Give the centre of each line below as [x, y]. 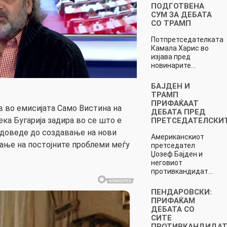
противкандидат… [182, 171]
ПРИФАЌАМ [173, 200]
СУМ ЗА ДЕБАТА [181, 14]
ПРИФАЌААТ [175, 103]
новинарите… [173, 65]
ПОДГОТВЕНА [177, 6]
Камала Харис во [180, 48]
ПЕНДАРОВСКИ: [181, 192]
